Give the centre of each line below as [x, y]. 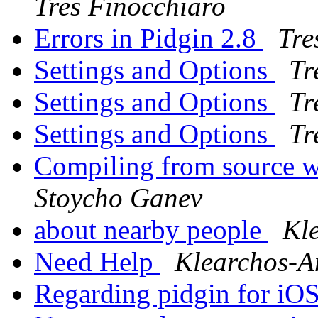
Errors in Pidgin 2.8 [149, 38]
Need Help [97, 262]
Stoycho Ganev [118, 198]
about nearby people [151, 230]
